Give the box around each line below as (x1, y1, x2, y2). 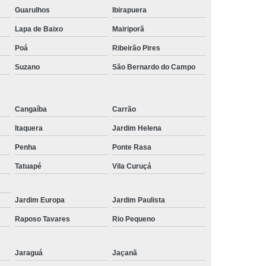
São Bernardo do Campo (112, 62, 196, 71)
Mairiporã (112, 24, 145, 33)
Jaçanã (112, 248, 138, 257)
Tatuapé (15, 161, 42, 170)
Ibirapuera (112, 5, 147, 14)
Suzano (15, 62, 40, 71)
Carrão (112, 104, 137, 113)
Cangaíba (15, 104, 47, 113)
